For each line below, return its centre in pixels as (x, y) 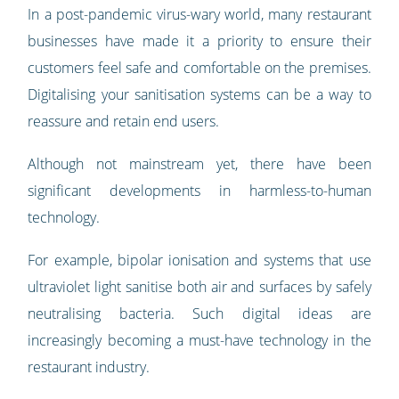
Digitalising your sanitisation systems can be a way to (199, 95)
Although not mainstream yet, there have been (199, 164)
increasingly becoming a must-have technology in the (199, 341)
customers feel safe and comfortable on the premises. (199, 68)
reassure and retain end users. (124, 122)
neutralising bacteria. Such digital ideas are (199, 314)
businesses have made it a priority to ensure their (199, 41)
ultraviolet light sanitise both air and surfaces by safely (199, 287)
